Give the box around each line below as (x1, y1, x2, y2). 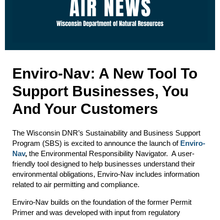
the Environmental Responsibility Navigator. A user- (27, 149, 194, 158)
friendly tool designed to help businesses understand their (12, 160, 195, 168)
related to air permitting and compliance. (12, 180, 139, 189)
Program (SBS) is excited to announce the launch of (12, 139, 180, 147)
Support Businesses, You (12, 83, 189, 99)
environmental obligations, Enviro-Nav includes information (12, 170, 199, 178)
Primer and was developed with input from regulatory (12, 208, 180, 217)
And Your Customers (12, 101, 158, 117)
